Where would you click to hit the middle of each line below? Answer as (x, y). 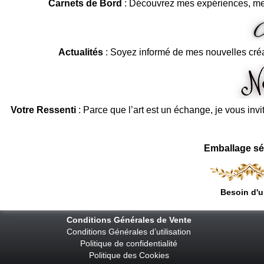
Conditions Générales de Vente (130, 220)
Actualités (80, 52)
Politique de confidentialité (129, 244)
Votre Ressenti (43, 110)
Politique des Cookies (129, 255)
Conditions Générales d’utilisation (129, 232)
